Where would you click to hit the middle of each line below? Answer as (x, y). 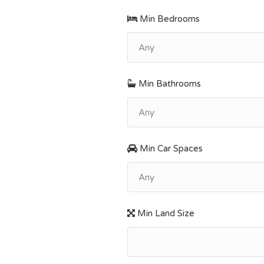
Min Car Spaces (170, 148)
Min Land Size (165, 213)
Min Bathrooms (169, 84)
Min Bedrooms (169, 19)
